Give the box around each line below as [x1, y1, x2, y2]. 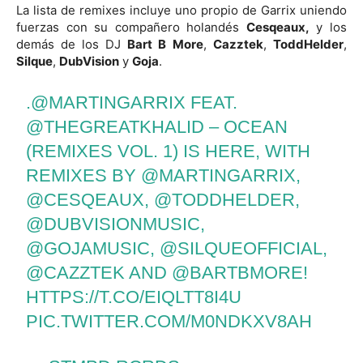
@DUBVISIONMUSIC [26, 213, 201, 234]
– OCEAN [204, 116, 288, 137]
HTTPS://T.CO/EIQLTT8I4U [26, 286, 242, 307]
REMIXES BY [26, 164, 142, 186]
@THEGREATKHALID [26, 116, 205, 137]
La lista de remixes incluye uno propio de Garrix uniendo [16, 2, 347, 18]
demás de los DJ [16, 36, 127, 52]
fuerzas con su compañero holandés [16, 19, 246, 35]
